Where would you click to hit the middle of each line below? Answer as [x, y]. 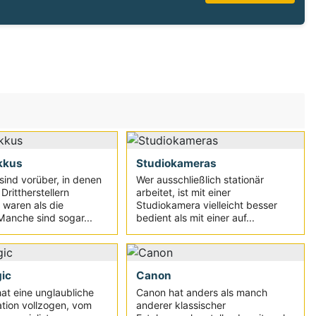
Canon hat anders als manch [202, 292]
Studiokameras [177, 163]
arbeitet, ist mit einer [184, 193]
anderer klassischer [181, 305]
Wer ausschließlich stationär [200, 180]
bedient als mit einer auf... [196, 218]
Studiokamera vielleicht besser [207, 205]
